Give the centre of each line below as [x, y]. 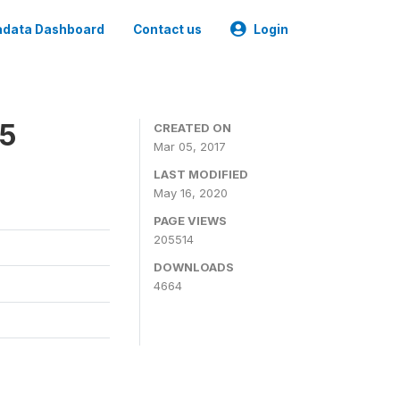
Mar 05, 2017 [190, 146]
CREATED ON [192, 128]
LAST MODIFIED [201, 174]
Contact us [167, 29]
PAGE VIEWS [190, 221]
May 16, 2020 [191, 193]
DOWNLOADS [194, 267]
